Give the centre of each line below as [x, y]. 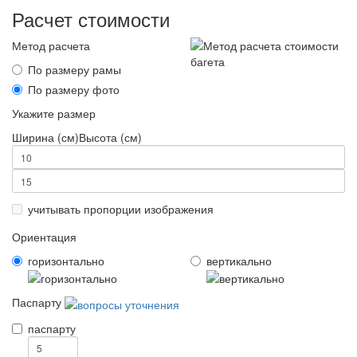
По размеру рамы [75, 69]
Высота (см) [110, 137]
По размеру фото [74, 89]
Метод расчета [51, 45]
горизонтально [66, 261]
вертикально [239, 261]
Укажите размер [54, 113]
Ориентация [44, 237]
